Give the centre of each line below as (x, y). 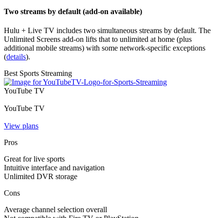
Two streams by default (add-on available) (73, 11)
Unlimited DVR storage (41, 177)
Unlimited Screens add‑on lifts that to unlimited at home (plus (98, 39)
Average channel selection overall (55, 210)
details (16, 57)
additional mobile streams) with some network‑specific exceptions (105, 48)
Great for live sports (34, 159)
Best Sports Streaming (38, 73)
